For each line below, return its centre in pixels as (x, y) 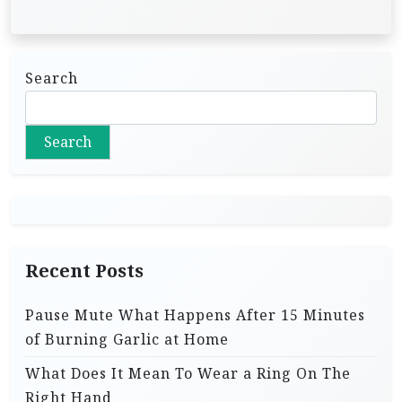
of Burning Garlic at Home (127, 340)
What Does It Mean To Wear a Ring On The (188, 374)
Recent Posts (84, 271)
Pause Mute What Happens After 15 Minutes (195, 315)
